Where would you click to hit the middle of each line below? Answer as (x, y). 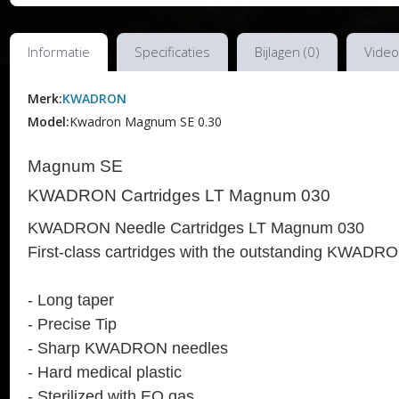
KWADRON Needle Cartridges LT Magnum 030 (195, 228)
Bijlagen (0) (287, 52)
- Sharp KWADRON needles (127, 349)
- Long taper (70, 301)
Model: (48, 122)
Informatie (58, 52)
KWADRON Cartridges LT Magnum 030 (179, 196)
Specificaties (172, 52)
